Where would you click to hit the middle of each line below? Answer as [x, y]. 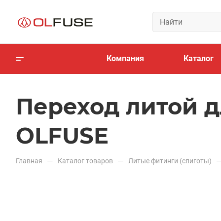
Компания [125, 58]
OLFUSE [62, 136]
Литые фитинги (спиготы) [170, 161]
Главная [29, 161]
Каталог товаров [85, 161]
